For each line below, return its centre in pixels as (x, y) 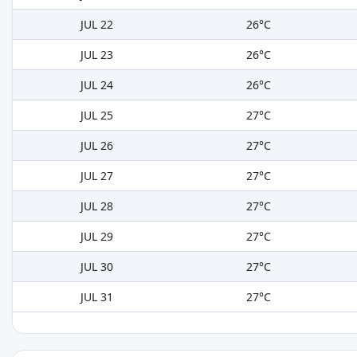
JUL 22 (97, 25)
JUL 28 (97, 206)
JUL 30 (97, 267)
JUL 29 (97, 237)
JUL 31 (97, 297)
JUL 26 (97, 146)
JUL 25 (97, 116)
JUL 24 (97, 85)
